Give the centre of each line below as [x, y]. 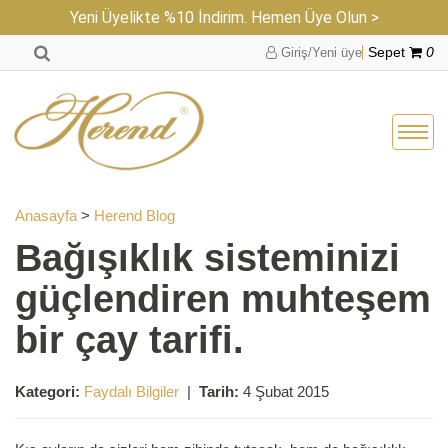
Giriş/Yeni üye [319, 52]
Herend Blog [134, 215]
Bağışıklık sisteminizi [207, 257]
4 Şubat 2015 [284, 391]
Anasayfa [46, 215]
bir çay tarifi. [129, 339]
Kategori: [47, 391]
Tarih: [219, 391]
